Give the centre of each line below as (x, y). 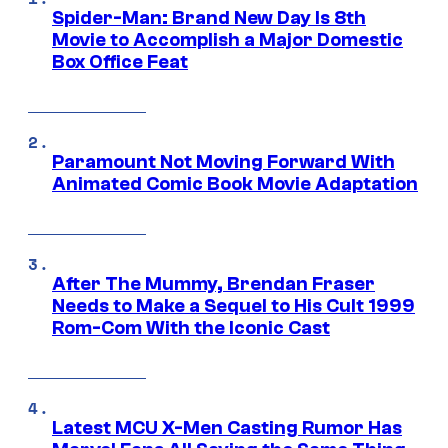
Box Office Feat (120, 62)
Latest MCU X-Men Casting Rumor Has (227, 428)
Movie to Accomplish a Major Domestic (227, 40)
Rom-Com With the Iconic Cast (191, 328)
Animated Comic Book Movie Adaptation (235, 184)
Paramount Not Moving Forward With (223, 162)
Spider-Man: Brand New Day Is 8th (209, 18)
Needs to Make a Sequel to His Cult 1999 (233, 306)
